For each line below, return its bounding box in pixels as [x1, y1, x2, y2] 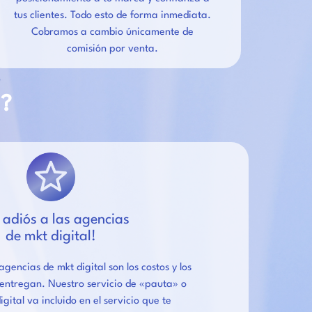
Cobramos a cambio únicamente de [31, 26, 194, 38]
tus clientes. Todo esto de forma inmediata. [14, 10, 212, 21]
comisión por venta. [67, 43, 159, 54]
